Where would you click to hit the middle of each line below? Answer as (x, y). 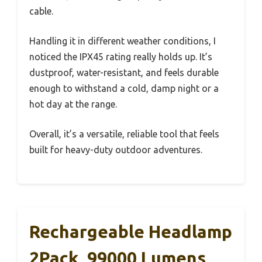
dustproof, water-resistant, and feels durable (124, 72)
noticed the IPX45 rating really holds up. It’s (121, 56)
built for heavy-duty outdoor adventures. (116, 149)
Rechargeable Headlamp (131, 231)
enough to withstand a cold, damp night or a (124, 88)
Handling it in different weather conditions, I (123, 41)
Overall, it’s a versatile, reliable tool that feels (124, 134)
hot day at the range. (73, 104)
